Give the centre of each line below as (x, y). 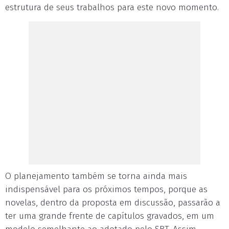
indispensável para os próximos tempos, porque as (106, 189)
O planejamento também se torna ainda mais (96, 176)
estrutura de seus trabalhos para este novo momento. (112, 7)
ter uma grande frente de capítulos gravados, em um (110, 216)
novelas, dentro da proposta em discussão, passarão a (113, 203)
